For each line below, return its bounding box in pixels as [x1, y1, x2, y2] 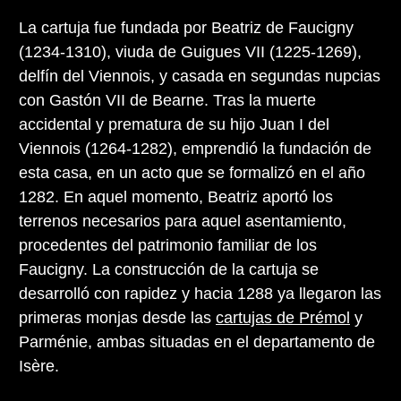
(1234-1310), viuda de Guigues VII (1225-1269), [19, 43, 362, 62]
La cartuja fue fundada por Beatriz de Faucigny [19, 19, 354, 38]
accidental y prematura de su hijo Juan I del [19, 115, 329, 134]
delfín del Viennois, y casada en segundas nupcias [19, 67, 380, 86]
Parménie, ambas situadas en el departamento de [19, 333, 375, 352]
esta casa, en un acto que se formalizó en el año [19, 164, 365, 183]
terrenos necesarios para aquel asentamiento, [19, 212, 346, 231]
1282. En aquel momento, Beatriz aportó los [19, 188, 333, 207]
